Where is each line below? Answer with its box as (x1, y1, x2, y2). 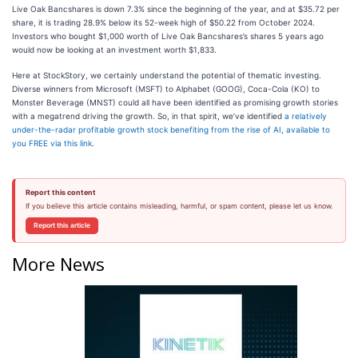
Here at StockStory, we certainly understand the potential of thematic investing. (12, 70, 321, 80)
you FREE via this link (12, 138, 92, 148)
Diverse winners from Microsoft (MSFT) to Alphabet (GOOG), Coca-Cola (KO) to (12, 84, 320, 93)
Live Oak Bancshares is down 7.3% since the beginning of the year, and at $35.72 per (12, 4, 340, 14)
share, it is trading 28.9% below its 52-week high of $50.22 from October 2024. (12, 18, 315, 27)
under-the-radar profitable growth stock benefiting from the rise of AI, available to (12, 125, 330, 134)
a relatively (284, 111, 327, 121)
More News (12, 251, 105, 276)
